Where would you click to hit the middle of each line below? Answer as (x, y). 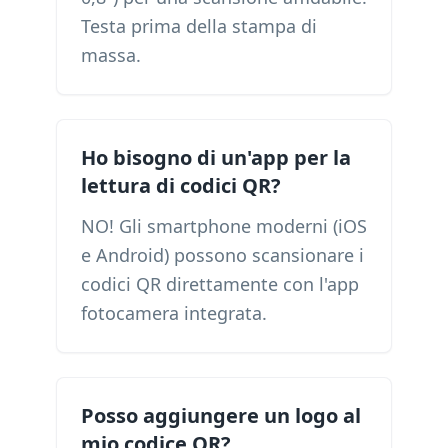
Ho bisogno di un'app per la (216, 157)
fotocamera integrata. (174, 313)
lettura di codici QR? (181, 185)
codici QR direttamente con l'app (220, 284)
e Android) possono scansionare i (222, 255)
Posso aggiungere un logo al (221, 415)
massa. (111, 55)
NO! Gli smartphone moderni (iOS (224, 226)
